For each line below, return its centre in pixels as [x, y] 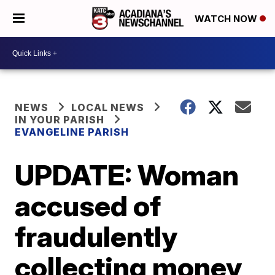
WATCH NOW [227, 19]
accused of [88, 206]
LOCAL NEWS [108, 107]
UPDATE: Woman [127, 175]
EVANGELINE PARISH [72, 132]
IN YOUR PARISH [60, 120]
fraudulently [96, 236]
